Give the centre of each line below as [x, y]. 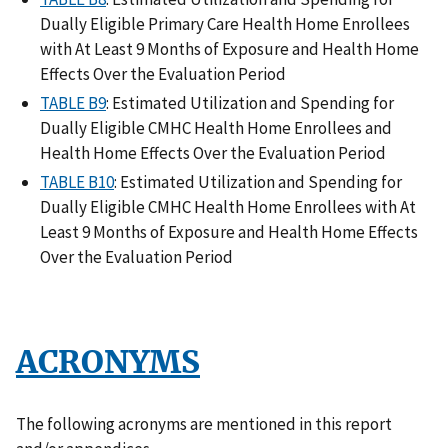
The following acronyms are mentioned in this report [204, 423]
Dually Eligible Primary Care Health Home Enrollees [225, 23]
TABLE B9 [73, 103]
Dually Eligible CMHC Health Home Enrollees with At [228, 207]
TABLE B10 [77, 182]
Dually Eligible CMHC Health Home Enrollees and [216, 128]
